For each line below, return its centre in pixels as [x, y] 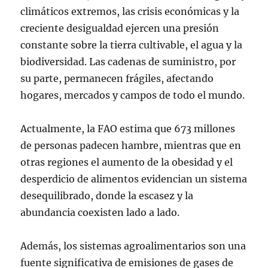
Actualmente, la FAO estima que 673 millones [128, 129]
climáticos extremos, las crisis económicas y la [130, 11]
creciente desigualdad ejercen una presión [120, 28]
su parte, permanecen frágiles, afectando [117, 78]
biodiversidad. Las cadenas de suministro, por [128, 62]
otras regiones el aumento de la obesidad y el [127, 162]
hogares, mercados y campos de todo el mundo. [134, 95]
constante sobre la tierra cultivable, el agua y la [132, 45]
